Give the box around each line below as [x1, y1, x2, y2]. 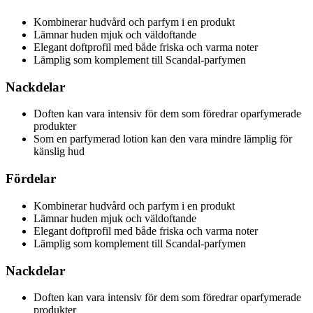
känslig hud [34, 145, 85, 158]
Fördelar [6, 171, 56, 187]
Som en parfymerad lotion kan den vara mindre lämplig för [34, 133, 292, 145]
